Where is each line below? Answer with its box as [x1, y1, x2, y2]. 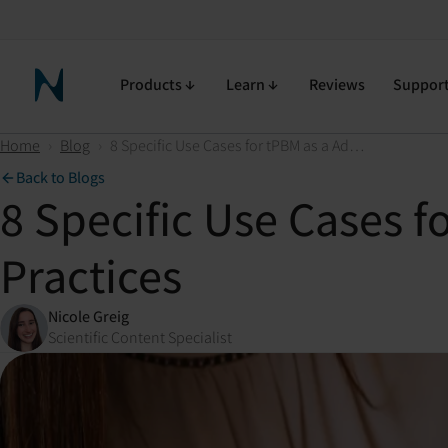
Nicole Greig [48, 305, 129, 327]
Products [120, 74, 182, 95]
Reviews [309, 74, 365, 95]
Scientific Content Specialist [48, 326, 232, 348]
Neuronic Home [23, 82, 153, 109]
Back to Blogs [16, 167, 105, 188]
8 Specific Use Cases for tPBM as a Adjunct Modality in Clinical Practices [349, 135, 365, 156]
